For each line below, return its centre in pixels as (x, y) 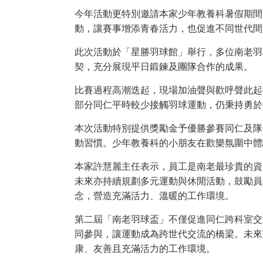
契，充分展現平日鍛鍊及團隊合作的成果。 (164, 67)
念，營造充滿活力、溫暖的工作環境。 (154, 196)
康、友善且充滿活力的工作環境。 (145, 249)
